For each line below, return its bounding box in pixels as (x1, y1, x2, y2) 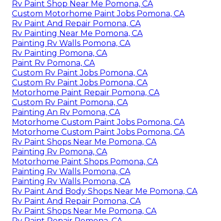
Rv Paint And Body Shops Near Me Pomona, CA (12, 186, 197, 196)
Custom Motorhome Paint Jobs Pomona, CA (12, 8, 184, 18)
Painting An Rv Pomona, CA (12, 107, 120, 117)
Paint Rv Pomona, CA (12, 58, 95, 68)
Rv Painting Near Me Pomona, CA (12, 28, 143, 38)
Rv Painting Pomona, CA (12, 48, 107, 58)
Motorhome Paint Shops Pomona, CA (12, 156, 158, 166)
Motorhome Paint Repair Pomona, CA (12, 87, 159, 97)
